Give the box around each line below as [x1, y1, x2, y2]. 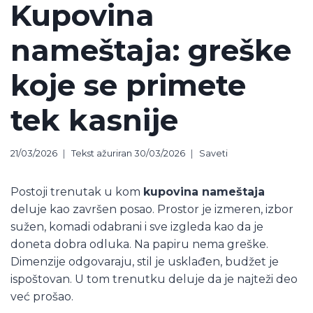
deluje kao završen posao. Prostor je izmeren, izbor [10, 202, 293, 216]
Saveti [199, 147, 228, 159]
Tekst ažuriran [71, 147, 132, 159]
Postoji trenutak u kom [10, 184, 143, 198]
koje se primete [10, 66, 246, 103]
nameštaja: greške [10, 31, 291, 68]
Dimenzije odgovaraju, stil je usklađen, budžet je [10, 254, 279, 268]
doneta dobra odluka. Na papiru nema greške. [10, 237, 268, 251]
